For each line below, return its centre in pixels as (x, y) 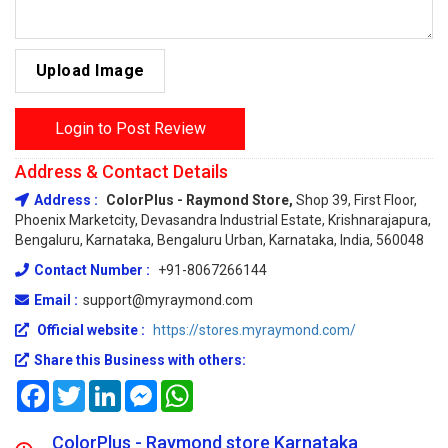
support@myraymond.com (168, 299)
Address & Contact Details (121, 171)
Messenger (192, 387)
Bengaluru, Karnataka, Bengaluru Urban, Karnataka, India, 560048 (219, 239)
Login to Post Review (130, 128)
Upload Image (90, 70)
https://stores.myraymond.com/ (254, 329)
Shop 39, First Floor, (356, 199)
